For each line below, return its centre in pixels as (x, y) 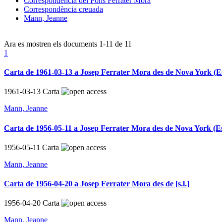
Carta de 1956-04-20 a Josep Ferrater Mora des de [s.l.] (97, 184)
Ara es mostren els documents (52, 44)
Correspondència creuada (63, 9)
